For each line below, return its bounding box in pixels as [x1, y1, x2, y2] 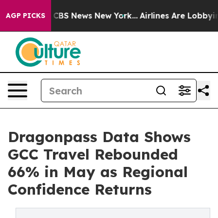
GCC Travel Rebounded [8, 145, 178, 163]
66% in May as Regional [8, 163, 188, 181]
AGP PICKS [6, 11, 45, 20]
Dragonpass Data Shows [8, 127, 191, 146]
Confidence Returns [8, 180, 152, 199]
